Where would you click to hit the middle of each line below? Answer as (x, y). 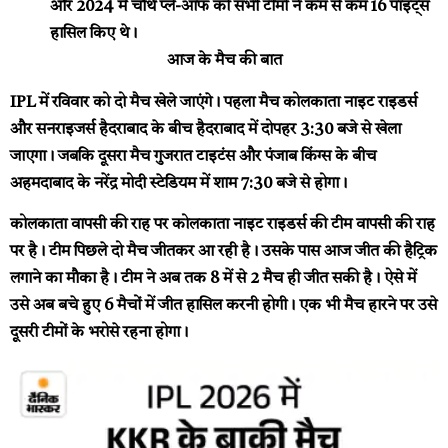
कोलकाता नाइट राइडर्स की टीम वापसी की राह (301, 224)
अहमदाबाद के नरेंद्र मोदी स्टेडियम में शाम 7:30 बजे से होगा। (178, 183)
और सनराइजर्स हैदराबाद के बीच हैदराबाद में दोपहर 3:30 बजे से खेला (205, 129)
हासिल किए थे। (93, 34)
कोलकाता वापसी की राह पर (89, 224)
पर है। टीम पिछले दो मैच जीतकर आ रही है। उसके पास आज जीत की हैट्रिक (223, 251)
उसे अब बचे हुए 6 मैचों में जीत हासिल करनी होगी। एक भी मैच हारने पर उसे (223, 305)
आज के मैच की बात (224, 61)
